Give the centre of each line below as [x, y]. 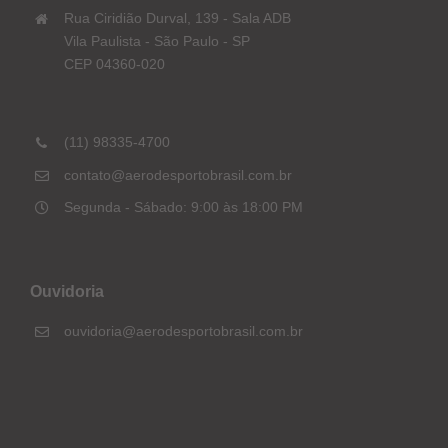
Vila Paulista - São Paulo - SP [156, 41]
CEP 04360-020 [114, 64]
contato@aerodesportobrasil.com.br [177, 174]
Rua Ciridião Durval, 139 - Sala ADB [177, 18]
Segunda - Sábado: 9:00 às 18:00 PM [183, 207]
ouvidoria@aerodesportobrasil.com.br [183, 331]
